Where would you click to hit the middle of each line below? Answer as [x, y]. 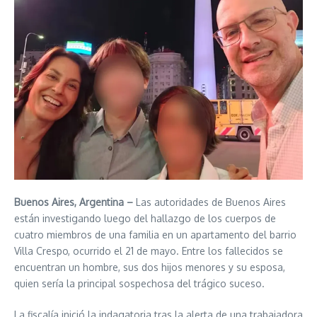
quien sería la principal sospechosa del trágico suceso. [139, 283]
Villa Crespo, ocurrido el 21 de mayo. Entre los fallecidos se [149, 250]
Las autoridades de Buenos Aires [209, 202]
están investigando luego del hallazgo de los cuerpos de [145, 218]
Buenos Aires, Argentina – [74, 202]
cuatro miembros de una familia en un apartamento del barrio [155, 234]
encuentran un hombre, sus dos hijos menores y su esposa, [150, 267]
